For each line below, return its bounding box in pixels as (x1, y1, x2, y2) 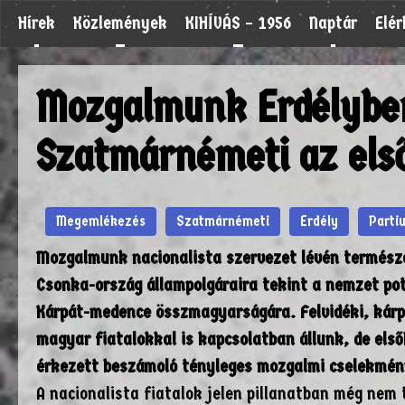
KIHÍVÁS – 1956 (185, 13, 291, 33)
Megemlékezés (56, 212, 146, 230)
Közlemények (73, 13, 167, 33)
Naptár (309, 13, 357, 33)
